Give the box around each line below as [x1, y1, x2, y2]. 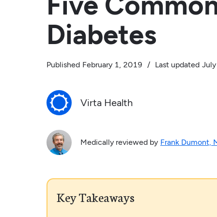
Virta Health [80, 97, 133, 109]
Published [46, 60, 80, 70]
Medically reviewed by [80, 138, 158, 147]
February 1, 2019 [82, 60, 142, 70]
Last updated [155, 60, 200, 70]
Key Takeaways [57, 187, 135, 205]
